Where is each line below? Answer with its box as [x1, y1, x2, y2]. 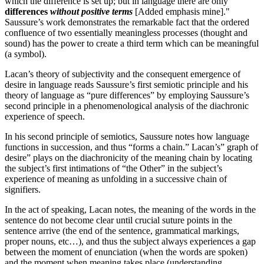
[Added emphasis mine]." [133, 6, 230, 17]
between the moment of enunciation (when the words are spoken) [5, 247, 247, 258]
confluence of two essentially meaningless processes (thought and [5, 28, 247, 38]
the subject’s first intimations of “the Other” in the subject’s [5, 163, 222, 174]
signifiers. [5, 184, 41, 195]
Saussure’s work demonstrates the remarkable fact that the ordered [5, 17, 249, 28]
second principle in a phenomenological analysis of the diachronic [5, 101, 249, 111]
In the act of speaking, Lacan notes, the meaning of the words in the [5, 204, 256, 215]
